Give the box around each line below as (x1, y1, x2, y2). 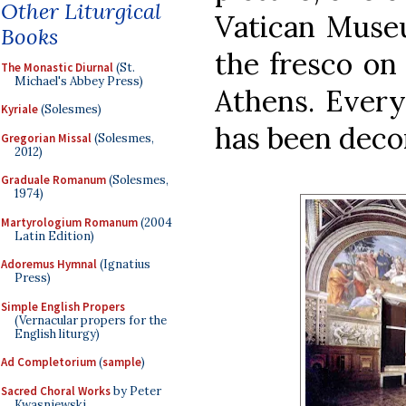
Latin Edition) (14, 227, 94, 244)
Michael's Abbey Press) (14, 72, 143, 89)
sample (102, 354, 141, 370)
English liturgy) (14, 325, 100, 342)
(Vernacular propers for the (14, 312, 167, 328)
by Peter (111, 382, 161, 399)
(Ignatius (97, 256, 150, 272)
